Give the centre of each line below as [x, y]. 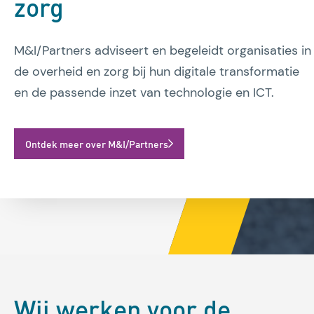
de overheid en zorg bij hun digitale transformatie [157, 72]
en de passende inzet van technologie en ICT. [144, 93]
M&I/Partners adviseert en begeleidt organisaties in [163, 51]
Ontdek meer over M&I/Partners [97, 144]
